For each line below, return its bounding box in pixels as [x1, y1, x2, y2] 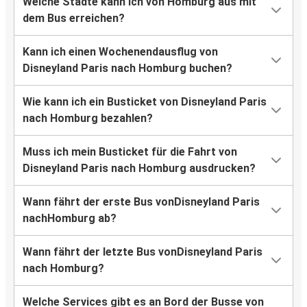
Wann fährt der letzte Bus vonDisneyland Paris [23, 245, 262, 259]
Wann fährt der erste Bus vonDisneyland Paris [23, 195, 260, 209]
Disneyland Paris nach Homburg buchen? [23, 62, 232, 75]
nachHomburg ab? [23, 212, 116, 225]
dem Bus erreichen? [23, 12, 125, 25]
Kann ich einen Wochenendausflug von [23, 45, 218, 59]
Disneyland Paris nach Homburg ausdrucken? [23, 162, 256, 175]
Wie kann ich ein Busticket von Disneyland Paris [23, 95, 267, 109]
